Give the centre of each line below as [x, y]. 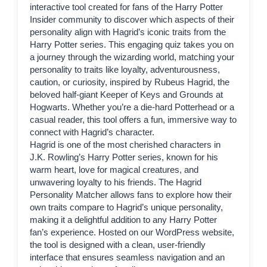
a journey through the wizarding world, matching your [132, 57]
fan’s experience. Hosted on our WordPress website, [132, 232]
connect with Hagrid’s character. [92, 132]
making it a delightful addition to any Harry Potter [123, 220]
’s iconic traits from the [182, 32]
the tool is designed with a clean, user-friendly [118, 245]
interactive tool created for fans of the [103, 7]
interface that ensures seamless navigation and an [127, 257]
